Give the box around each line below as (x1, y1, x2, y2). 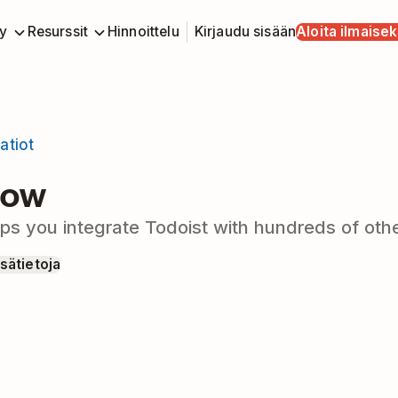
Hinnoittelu (107, 22, 179, 40)
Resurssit (27, 22, 89, 40)
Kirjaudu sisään (194, 23, 297, 40)
